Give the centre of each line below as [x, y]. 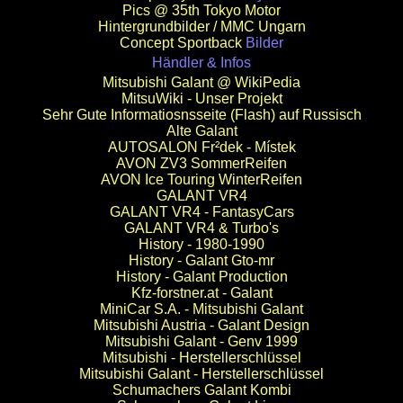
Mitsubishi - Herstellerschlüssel [201, 358]
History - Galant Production [201, 277]
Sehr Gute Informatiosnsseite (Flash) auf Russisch [201, 115]
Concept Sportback [181, 43]
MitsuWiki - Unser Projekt [201, 99]
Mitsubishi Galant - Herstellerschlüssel [201, 374]
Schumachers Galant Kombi [201, 390]
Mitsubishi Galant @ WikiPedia [201, 82]
